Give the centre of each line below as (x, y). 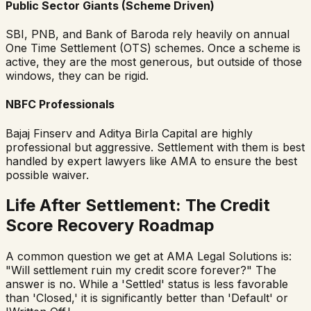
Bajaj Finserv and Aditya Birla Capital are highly (129, 133)
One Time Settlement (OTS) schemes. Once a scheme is (153, 48)
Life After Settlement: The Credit (138, 205)
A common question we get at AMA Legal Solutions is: (149, 257)
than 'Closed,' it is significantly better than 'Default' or (147, 298)
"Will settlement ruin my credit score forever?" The (141, 270)
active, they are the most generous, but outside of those (154, 62)
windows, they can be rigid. (77, 76)
